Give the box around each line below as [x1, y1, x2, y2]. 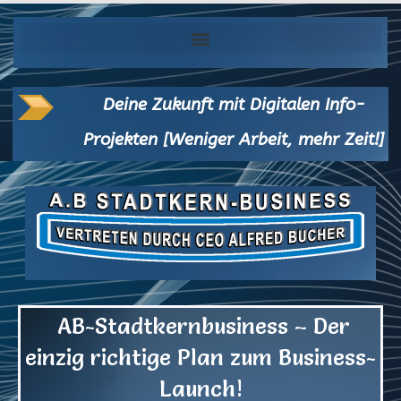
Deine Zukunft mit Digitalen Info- [102, 95, 365, 115]
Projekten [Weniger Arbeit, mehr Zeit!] [82, 130, 385, 149]
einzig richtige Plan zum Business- [25, 344, 376, 371]
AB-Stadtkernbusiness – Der [51, 312, 350, 340]
